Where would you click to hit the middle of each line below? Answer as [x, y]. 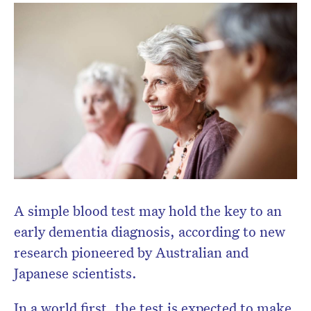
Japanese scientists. [75, 272]
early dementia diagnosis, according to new [150, 231]
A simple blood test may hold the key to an [148, 210]
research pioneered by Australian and [131, 252]
